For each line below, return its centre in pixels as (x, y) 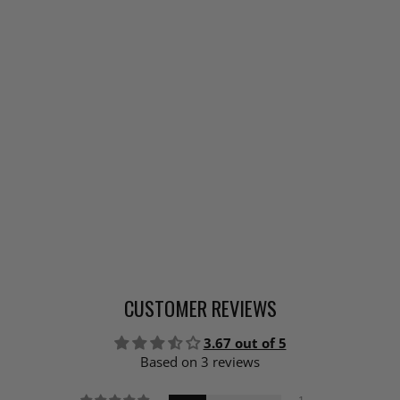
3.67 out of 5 (245, 343)
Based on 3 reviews (200, 362)
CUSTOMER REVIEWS (200, 308)
